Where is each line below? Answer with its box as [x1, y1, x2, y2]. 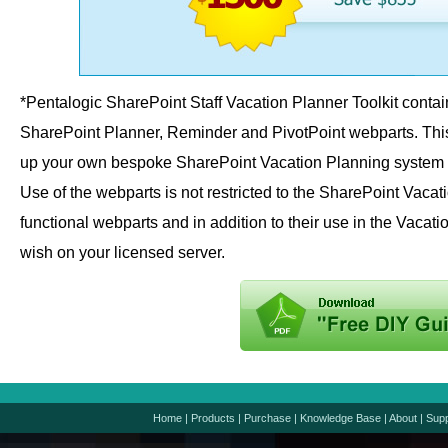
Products [191, 412, 235, 424]
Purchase [244, 412, 291, 424]
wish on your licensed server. [20, 244, 225, 261]
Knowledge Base [300, 412, 381, 424]
